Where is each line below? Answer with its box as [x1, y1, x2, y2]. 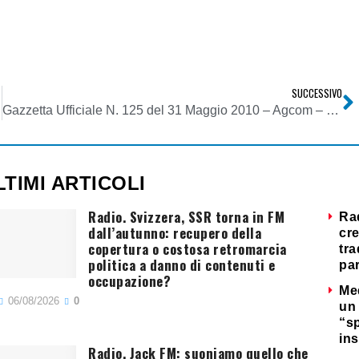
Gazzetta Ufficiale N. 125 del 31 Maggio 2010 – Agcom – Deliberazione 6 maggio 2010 [325, 103, 339, 118]
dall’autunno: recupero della [88, 223, 262, 244]
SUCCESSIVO [292, 86, 342, 102]
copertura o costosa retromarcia [88, 239, 287, 260]
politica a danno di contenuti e [88, 255, 276, 276]
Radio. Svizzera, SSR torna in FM [88, 207, 285, 228]
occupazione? [88, 271, 171, 292]
